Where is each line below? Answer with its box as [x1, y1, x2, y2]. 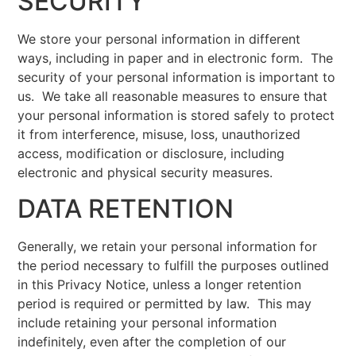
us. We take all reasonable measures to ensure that [17, 88, 328, 105]
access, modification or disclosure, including [17, 145, 285, 162]
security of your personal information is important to [17, 69, 336, 86]
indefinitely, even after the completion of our [17, 333, 287, 350]
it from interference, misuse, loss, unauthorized [17, 126, 301, 143]
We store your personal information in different [17, 31, 301, 48]
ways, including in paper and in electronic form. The [17, 50, 334, 67]
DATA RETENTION [17, 192, 234, 224]
